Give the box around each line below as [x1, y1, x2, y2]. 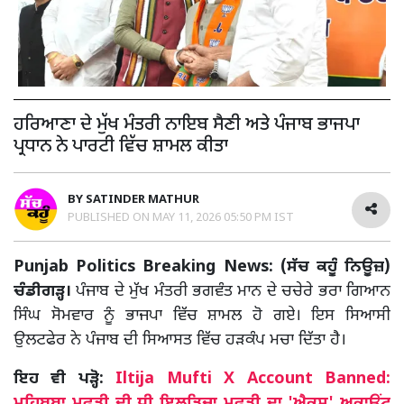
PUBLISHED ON [68, 209, 152, 225]
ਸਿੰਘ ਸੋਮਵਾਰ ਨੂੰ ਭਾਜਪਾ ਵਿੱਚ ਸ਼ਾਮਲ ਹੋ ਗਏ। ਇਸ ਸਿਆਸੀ [14, 305, 390, 326]
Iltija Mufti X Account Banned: [115, 368, 391, 390]
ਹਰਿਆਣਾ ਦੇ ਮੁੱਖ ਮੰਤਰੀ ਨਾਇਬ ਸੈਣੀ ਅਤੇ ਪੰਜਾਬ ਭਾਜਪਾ [14, 113, 360, 137]
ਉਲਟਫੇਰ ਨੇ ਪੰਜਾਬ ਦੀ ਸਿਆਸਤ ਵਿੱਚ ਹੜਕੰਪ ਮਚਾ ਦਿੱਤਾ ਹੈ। [14, 329, 346, 351]
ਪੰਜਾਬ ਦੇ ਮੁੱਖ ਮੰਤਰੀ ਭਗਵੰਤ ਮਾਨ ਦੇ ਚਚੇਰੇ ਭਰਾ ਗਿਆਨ [76, 280, 391, 302]
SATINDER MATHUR [86, 191, 199, 207]
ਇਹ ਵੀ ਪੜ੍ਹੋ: [14, 368, 116, 390]
